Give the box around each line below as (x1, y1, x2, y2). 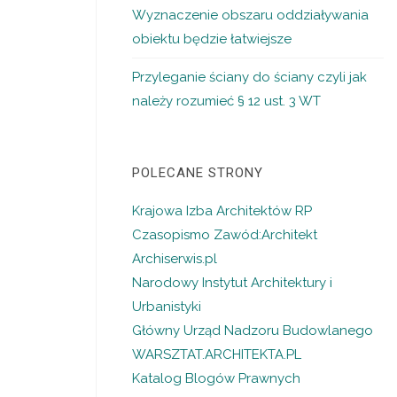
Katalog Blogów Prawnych (132, 370, 301, 386)
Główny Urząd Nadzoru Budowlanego (132, 323, 374, 339)
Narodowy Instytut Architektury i (132, 275, 333, 291)
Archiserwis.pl (132, 251, 218, 267)
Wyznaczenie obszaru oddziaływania (132, 6, 370, 23)
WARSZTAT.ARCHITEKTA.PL (132, 346, 302, 362)
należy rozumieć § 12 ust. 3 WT (132, 92, 322, 109)
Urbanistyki (132, 299, 202, 315)
